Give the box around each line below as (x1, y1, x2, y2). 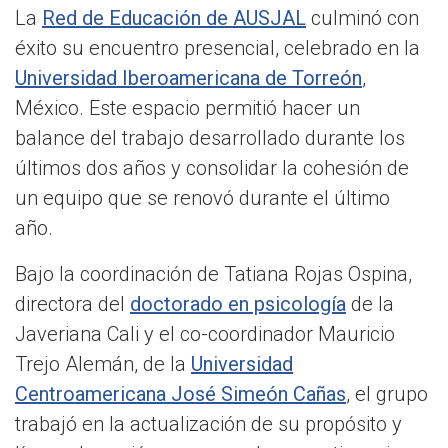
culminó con (311, 6, 419, 31)
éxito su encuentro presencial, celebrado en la (15, 36, 420, 61)
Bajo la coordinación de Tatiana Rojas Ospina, (15, 262, 412, 287)
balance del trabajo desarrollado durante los (15, 126, 405, 151)
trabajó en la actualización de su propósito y (15, 412, 402, 437)
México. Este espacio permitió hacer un (15, 96, 360, 121)
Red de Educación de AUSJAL (42, 6, 306, 31)
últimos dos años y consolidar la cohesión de (15, 156, 409, 181)
